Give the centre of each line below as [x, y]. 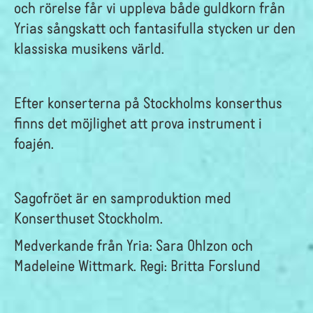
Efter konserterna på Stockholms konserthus [148, 102]
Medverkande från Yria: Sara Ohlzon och [133, 244]
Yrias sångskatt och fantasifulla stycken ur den [155, 27]
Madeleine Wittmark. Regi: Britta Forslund [137, 264]
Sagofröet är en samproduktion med [123, 197]
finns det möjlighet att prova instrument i [138, 122]
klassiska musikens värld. [89, 47]
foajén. [34, 142]
